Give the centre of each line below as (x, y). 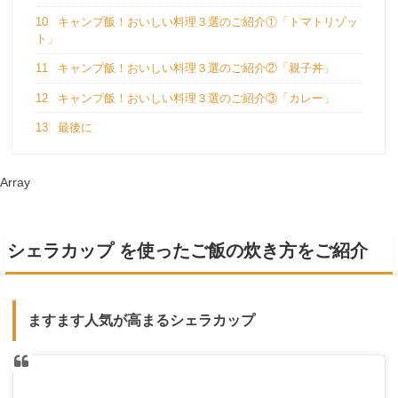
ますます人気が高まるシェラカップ (141, 320)
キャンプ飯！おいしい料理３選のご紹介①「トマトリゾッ (206, 21)
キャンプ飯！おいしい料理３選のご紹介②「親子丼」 (194, 68)
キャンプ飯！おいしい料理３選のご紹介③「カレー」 (194, 98)
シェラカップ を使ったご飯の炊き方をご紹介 (187, 250)
